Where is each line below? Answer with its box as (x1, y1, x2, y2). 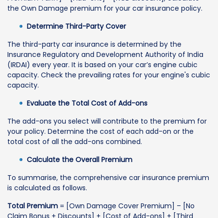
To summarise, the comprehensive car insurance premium (7, 173, 209, 183)
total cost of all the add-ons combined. (7, 137, 142, 147)
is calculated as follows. (7, 183, 87, 193)
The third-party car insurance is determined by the (7, 39, 182, 50)
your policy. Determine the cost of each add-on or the (7, 127, 194, 137)
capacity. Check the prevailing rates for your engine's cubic (7, 70, 210, 80)
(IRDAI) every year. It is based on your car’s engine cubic (7, 60, 198, 70)
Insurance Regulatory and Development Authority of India (7, 50, 203, 60)
